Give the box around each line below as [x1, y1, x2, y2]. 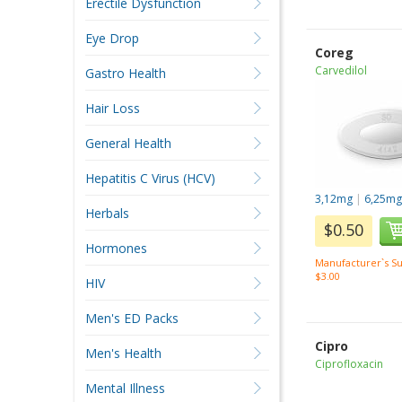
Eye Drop [84, 30, 139, 47]
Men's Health [84, 345, 162, 362]
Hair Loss [84, 100, 140, 117]
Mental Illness [84, 380, 165, 397]
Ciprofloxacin [315, 356, 384, 371]
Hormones [84, 240, 147, 257]
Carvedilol [315, 63, 368, 78]
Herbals [84, 205, 129, 222]
